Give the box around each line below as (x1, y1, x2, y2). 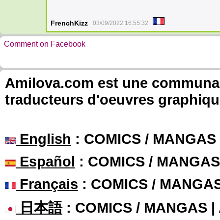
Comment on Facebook (4, 40, 85, 48)
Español (16, 153, 75, 169)
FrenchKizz (51, 19, 88, 27)
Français (16, 176, 78, 192)
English (16, 131, 71, 147)
